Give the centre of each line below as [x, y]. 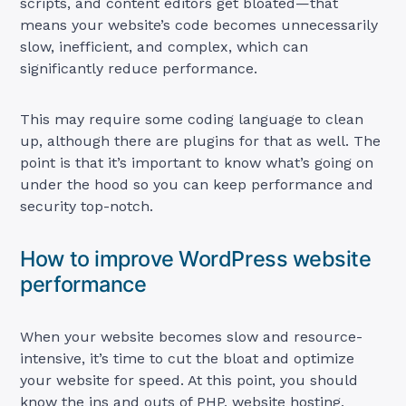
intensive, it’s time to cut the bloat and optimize [188, 358]
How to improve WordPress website [196, 258]
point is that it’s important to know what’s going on [197, 162]
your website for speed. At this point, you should [189, 380]
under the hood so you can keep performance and [197, 184]
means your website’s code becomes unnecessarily [199, 24]
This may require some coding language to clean [192, 119]
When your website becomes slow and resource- [192, 336]
